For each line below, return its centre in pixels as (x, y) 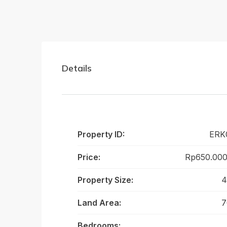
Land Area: (99, 203)
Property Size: (105, 180)
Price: (89, 157)
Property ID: (101, 134)
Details (77, 68)
